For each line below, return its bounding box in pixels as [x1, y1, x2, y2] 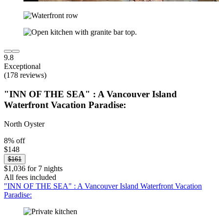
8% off [4, 136, 25, 145]
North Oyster [4, 119, 44, 128]
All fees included [4, 173, 56, 181]
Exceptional [4, 62, 41, 71]
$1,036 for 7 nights [4, 164, 63, 173]
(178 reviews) [4, 71, 46, 80]
